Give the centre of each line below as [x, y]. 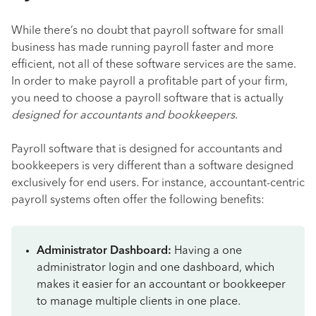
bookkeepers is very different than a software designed [152, 166]
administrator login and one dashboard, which [156, 268]
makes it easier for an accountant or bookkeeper [161, 285]
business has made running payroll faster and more [142, 48]
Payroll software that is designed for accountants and [147, 150]
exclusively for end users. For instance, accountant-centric [158, 183]
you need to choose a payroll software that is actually [147, 99]
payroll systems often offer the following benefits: [138, 200]
